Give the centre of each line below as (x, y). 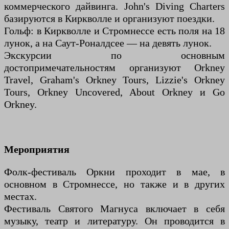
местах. (20, 197)
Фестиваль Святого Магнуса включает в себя (114, 209)
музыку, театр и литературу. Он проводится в (114, 221)
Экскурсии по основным (114, 55)
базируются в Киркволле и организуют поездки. (109, 19)
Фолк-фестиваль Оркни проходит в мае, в (114, 172)
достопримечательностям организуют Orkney (114, 68)
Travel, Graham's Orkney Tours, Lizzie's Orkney (114, 80)
